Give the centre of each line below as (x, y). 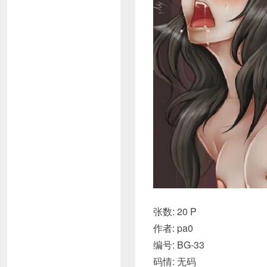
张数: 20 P (175, 212)
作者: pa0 (173, 228)
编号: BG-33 (179, 245)
